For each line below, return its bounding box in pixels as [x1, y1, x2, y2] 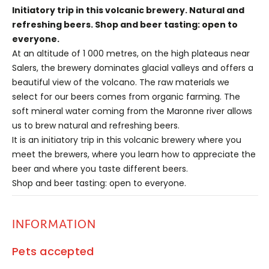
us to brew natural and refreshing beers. [12, 119, 180, 132]
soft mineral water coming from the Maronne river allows [12, 105, 252, 118]
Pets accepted [12, 244, 94, 259]
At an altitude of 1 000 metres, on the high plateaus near [12, 47, 250, 60]
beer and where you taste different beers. [12, 163, 188, 175]
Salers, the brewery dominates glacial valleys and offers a [12, 62, 253, 74]
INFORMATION [12, 217, 96, 232]
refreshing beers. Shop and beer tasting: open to [12, 19, 238, 31]
